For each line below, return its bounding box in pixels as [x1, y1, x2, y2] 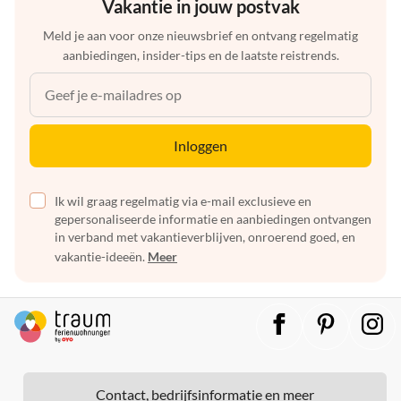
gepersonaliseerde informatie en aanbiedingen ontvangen [55, 211, 371, 227]
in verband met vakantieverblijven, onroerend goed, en [55, 229, 355, 245]
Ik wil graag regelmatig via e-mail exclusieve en [55, 193, 311, 209]
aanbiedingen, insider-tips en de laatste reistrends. [62, 47, 339, 64]
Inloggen [174, 137, 227, 155]
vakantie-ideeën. [55, 249, 145, 265]
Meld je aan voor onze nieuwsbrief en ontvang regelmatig [43, 28, 358, 44]
